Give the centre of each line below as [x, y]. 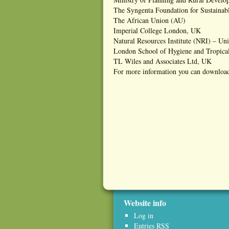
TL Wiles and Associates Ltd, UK [163, 61]
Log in [144, 215]
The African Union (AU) [150, 20]
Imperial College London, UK [157, 30]
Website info [145, 203]
